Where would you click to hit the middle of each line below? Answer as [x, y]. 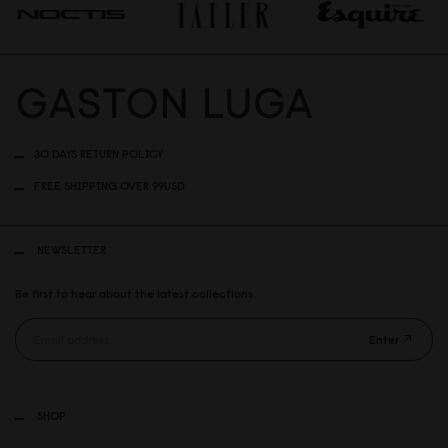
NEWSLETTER [71, 249]
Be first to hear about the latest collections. [135, 294]
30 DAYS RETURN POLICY [98, 153]
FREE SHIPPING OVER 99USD [109, 185]
